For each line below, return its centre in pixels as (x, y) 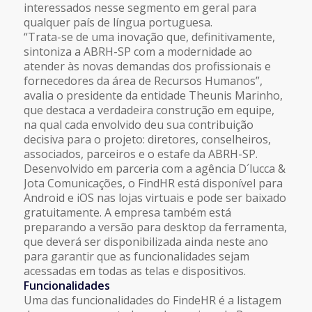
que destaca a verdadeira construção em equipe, (149, 110)
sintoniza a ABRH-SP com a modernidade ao (138, 51)
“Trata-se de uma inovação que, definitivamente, (149, 37)
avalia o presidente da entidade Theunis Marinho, (153, 95)
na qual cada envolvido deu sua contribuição (138, 124)
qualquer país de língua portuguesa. (118, 22)
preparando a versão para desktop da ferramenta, (155, 227)
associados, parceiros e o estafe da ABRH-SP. (140, 154)
